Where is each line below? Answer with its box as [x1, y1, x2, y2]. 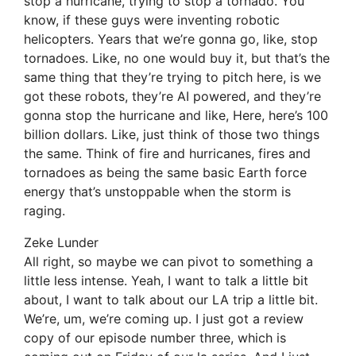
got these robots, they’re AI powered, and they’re [24, 88, 321, 105]
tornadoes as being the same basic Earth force [24, 164, 307, 181]
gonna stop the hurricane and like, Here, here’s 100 [24, 107, 328, 124]
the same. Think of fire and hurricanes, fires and [24, 145, 311, 162]
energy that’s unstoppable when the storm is [24, 184, 291, 200]
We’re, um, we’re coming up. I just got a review [24, 311, 304, 327]
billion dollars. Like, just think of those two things [24, 126, 319, 143]
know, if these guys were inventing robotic [24, 12, 280, 29]
